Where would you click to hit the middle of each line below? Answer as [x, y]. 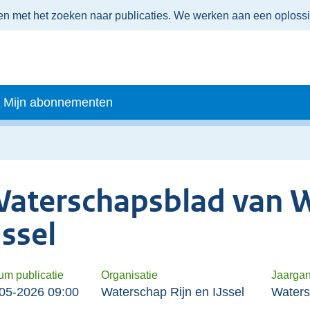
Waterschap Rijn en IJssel [173, 292]
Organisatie [129, 274]
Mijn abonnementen [58, 102]
